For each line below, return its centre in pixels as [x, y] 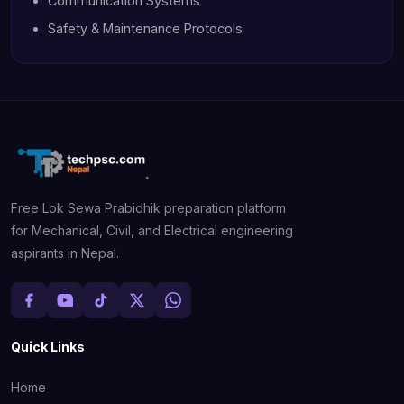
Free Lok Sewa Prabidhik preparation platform [148, 208]
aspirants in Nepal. [65, 253]
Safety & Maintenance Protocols [145, 28]
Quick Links [48, 347]
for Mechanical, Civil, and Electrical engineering [152, 230]
